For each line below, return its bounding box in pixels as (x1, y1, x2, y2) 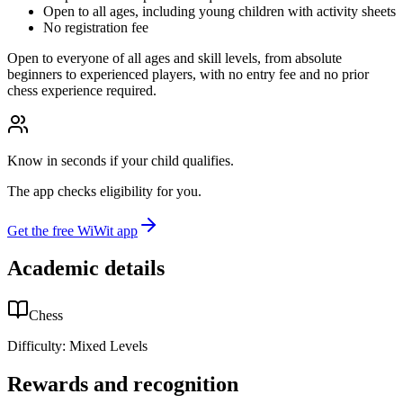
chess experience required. (7, 82, 157, 98)
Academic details (7, 256, 165, 281)
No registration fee (43, 19, 148, 35)
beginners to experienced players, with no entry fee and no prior (7, 66, 369, 82)
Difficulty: (7, 338, 66, 354)
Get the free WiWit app (7, 222, 138, 238)
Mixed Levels (69, 338, 148, 354)
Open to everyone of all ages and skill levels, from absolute (7, 49, 342, 66)
